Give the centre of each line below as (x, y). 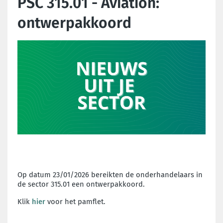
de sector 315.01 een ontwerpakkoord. (81, 184)
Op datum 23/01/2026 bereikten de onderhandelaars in (110, 175)
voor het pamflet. (75, 202)
